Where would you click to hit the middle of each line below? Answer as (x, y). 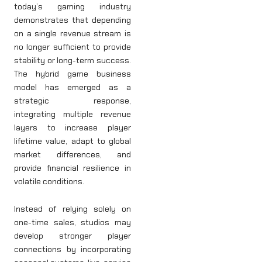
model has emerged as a (73, 87)
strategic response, (73, 100)
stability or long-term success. (73, 60)
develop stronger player (73, 236)
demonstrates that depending (73, 20)
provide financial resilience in (73, 168)
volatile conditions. (49, 181)
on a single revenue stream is (73, 33)
